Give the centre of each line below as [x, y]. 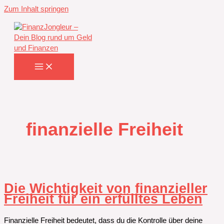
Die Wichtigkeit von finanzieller [106, 188]
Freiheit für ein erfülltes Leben [103, 198]
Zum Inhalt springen [36, 9]
